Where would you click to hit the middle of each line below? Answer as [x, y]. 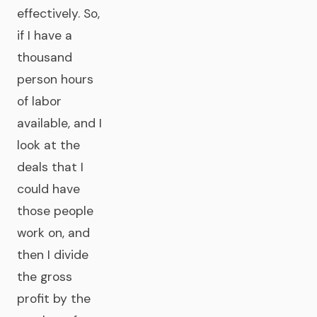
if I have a [45, 35]
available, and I [59, 123]
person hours [55, 79]
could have [48, 189]
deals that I [50, 167]
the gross [45, 277]
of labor [39, 101]
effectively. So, [58, 13]
